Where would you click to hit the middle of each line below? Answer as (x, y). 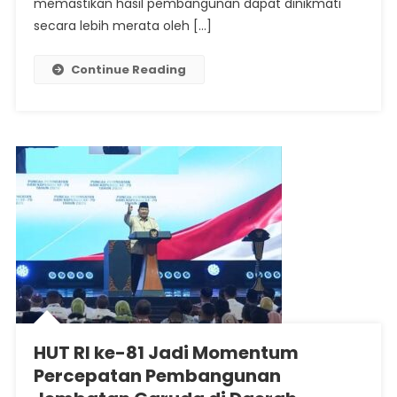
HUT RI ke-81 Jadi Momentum (167, 353)
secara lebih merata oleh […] (123, 26)
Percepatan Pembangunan (158, 376)
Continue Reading (129, 70)
